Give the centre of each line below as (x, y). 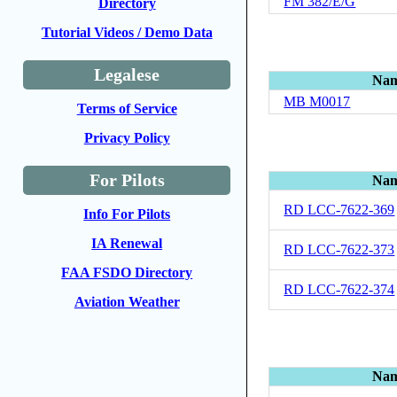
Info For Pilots (127, 214)
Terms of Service (127, 109)
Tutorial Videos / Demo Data (127, 32)
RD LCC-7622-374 (339, 289)
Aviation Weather (127, 302)
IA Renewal (127, 243)
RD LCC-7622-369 (339, 209)
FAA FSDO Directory (127, 272)
